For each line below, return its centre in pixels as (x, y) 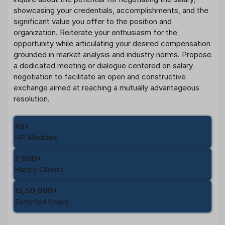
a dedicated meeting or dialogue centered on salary (103, 66)
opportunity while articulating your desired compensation (112, 44)
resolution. (32, 99)
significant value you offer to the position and (93, 22)
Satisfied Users (42, 201)
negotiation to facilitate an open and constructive (100, 77)
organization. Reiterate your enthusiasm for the (95, 33)
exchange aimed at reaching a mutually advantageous (106, 88)
